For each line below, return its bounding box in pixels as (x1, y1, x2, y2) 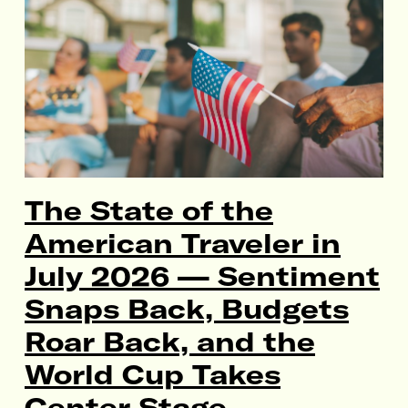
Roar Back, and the (25, 324, 315, 360)
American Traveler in (25, 226, 341, 261)
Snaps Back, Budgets (25, 291, 349, 327)
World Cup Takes (25, 357, 280, 393)
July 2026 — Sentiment (25, 259, 380, 294)
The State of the (25, 193, 273, 229)
